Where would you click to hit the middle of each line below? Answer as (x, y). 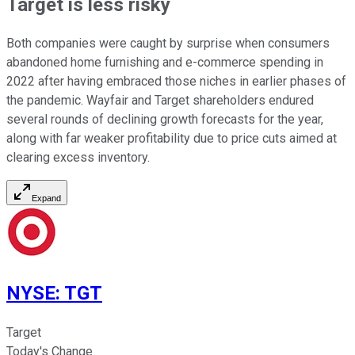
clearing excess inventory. (78, 158)
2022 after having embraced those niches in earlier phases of (176, 82)
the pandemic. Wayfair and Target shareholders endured (160, 101)
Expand (46, 198)
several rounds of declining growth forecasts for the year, (165, 120)
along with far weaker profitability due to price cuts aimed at (172, 139)
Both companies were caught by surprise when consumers (168, 44)
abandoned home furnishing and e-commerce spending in (165, 63)
